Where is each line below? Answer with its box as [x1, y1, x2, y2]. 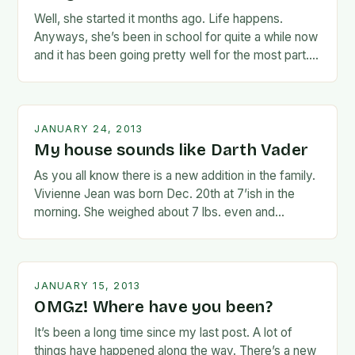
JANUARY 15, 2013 [34, 280, 141, 292]
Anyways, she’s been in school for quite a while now [34, 29, 319, 44]
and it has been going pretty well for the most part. [34, 48, 310, 63]
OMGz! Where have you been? [34, 297, 273, 317]
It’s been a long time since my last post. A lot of [34, 325, 293, 340]
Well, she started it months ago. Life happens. [34, 11, 284, 26]
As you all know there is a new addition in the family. [34, 168, 316, 183]
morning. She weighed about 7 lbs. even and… [34, 204, 285, 219]
